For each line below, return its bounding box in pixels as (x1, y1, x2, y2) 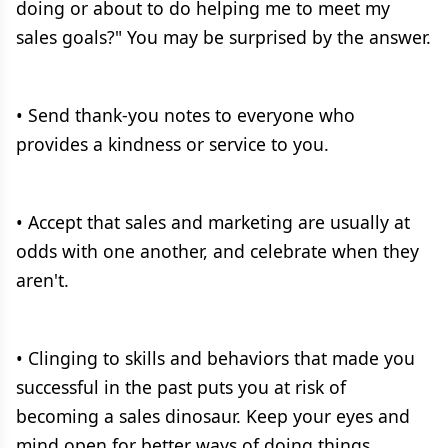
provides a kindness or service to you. (16, 132, 329, 156)
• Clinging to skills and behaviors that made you (16, 346, 415, 370)
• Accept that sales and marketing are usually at (16, 210, 410, 234)
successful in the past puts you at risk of (16, 375, 346, 399)
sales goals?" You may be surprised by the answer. (16, 25, 431, 49)
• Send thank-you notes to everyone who (16, 103, 355, 127)
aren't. (16, 268, 69, 292)
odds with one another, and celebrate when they (16, 239, 419, 263)
